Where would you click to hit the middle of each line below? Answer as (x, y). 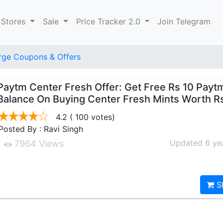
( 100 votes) (91, 117)
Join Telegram (184, 21)
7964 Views (38, 144)
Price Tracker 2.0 (109, 21)
